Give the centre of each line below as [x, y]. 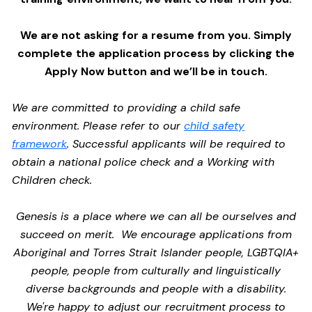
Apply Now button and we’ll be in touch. [156, 71]
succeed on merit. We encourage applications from [156, 234]
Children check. [56, 180]
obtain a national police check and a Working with [143, 162]
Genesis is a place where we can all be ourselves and [156, 216]
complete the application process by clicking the [156, 53]
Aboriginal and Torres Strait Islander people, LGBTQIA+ [156, 252]
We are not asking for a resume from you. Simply [156, 35]
